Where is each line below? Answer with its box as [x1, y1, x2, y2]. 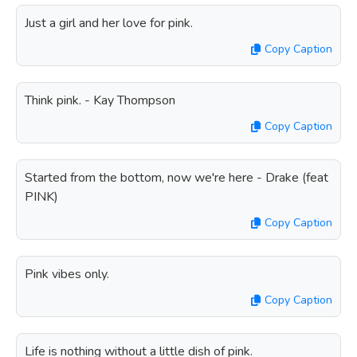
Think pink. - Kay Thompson [25, 92, 175, 109]
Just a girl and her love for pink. [25, 14, 193, 32]
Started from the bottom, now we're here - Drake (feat [25, 169, 328, 186]
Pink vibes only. [25, 265, 109, 283]
